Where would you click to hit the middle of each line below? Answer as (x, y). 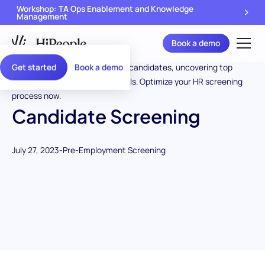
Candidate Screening (106, 116)
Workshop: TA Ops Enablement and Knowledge (105, 8)
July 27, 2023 (35, 150)
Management (42, 16)
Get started (34, 67)
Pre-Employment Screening (114, 150)
